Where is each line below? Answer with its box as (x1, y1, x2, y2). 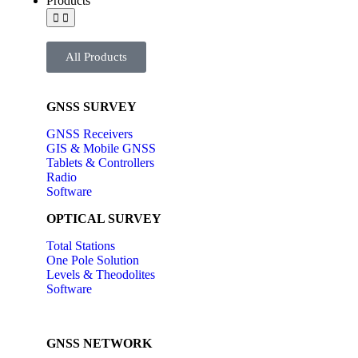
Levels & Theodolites (46, 268, 155, 281)
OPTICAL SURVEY (46, 212, 161, 225)
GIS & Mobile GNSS (46, 141, 156, 155)
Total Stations (46, 239, 115, 253)
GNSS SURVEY (46, 100, 137, 113)
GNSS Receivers (46, 127, 133, 141)
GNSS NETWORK (46, 336, 152, 350)
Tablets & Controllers (46, 156, 154, 169)
